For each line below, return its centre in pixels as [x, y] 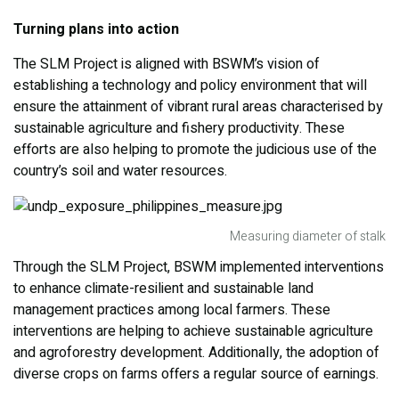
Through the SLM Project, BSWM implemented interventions [199, 268]
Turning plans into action [96, 30]
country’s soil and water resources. [120, 171]
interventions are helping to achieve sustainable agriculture [193, 332]
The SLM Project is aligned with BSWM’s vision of [167, 65]
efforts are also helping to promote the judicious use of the [195, 150]
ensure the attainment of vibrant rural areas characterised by [198, 107]
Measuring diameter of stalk [308, 237]
